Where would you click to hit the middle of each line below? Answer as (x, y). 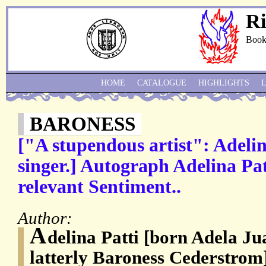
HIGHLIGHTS (224, 83)
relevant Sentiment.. (99, 187)
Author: (47, 218)
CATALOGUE (162, 83)
